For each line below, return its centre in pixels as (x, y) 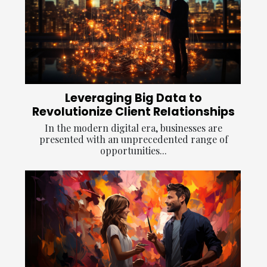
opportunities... (133, 151)
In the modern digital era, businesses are (133, 128)
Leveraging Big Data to (133, 98)
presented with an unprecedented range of (133, 139)
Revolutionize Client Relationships (133, 112)
